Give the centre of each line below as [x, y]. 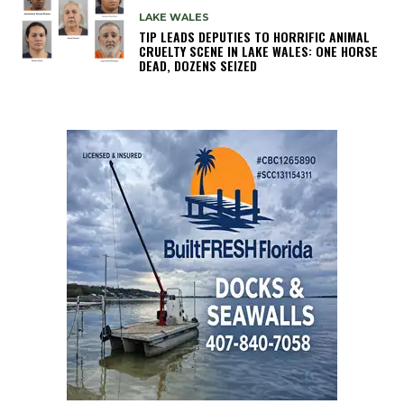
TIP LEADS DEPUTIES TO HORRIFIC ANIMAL [255, 36]
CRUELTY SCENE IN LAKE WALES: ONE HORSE [259, 50]
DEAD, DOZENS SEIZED [198, 65]
